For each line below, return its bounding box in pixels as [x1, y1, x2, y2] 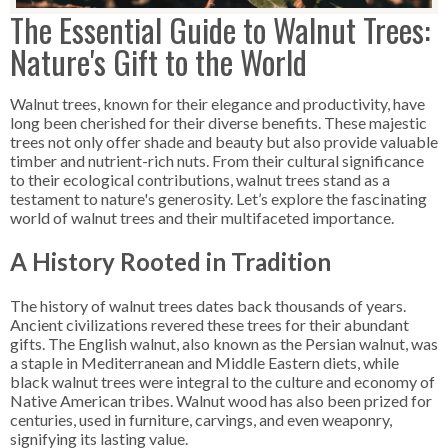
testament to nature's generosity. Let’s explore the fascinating [10, 189, 427, 209]
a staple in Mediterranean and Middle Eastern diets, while [10, 353, 399, 373]
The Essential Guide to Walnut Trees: [10, 6, 430, 54]
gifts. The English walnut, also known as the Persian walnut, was [10, 334, 438, 354]
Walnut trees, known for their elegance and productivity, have [10, 94, 425, 114]
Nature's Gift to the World [10, 38, 307, 86]
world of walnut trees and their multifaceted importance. [10, 208, 394, 228]
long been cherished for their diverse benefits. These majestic [10, 113, 427, 133]
